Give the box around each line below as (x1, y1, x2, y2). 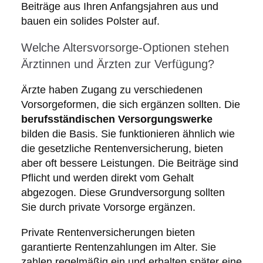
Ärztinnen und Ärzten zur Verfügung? (21, 58, 214, 71)
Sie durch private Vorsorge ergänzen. (21, 201, 195, 214)
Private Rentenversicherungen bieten (21, 227, 195, 239)
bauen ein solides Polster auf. (21, 15, 160, 28)
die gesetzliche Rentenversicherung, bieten (21, 143, 223, 155)
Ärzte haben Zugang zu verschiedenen (21, 84, 203, 96)
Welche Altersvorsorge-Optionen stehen (21, 41, 229, 55)
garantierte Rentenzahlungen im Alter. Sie (21, 241, 216, 254)
